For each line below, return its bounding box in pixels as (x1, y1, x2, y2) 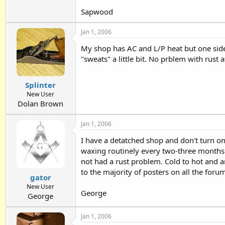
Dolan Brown (18, 98, 63, 109)
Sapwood (81, 6, 113, 17)
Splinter (25, 80, 56, 90)
